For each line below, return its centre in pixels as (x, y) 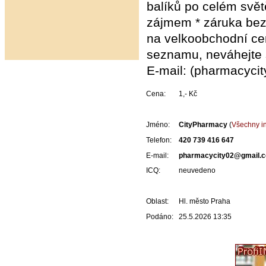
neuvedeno (197, 171)
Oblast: (157, 202)
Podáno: (159, 217)
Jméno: (158, 125)
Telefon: (159, 140)
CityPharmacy (203, 125)
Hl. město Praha (204, 202)
